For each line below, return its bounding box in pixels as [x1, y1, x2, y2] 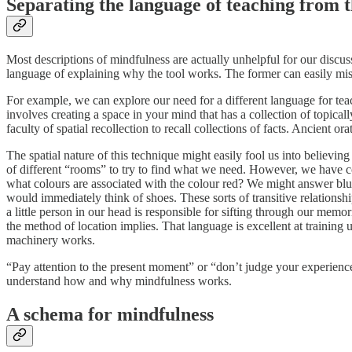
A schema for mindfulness [6, 304, 214, 325]
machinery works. [6, 233, 95, 247]
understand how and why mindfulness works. [6, 274, 232, 288]
